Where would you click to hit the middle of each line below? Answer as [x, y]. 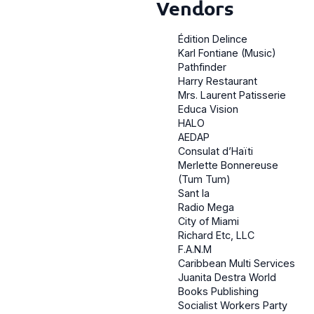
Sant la [194, 193]
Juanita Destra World [227, 278]
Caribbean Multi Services [237, 264]
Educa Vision [208, 109]
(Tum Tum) [204, 179]
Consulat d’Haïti [216, 151]
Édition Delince [213, 39]
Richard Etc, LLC [216, 235]
